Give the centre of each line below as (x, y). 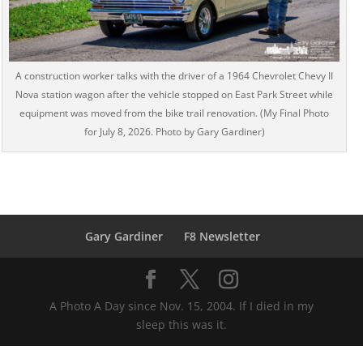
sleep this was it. (181, 324)
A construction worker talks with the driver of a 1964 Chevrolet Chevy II (175, 75)
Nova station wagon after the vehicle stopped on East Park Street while (175, 94)
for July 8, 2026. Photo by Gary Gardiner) (174, 131)
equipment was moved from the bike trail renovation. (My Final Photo (175, 113)
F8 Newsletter (222, 236)
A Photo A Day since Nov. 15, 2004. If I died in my (181, 305)
